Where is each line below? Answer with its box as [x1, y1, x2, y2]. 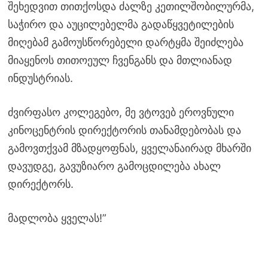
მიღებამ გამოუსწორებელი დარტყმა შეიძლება [7, 36, 243, 49]
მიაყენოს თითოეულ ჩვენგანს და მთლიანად [7, 54, 232, 67]
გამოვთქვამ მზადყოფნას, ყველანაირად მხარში [7, 142, 251, 155]
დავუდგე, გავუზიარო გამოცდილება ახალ [7, 160, 221, 173]
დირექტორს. [7, 178, 74, 191]
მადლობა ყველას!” [7, 212, 106, 225]
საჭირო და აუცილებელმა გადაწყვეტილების [7, 18, 234, 31]
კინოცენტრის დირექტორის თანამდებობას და [7, 124, 241, 137]
